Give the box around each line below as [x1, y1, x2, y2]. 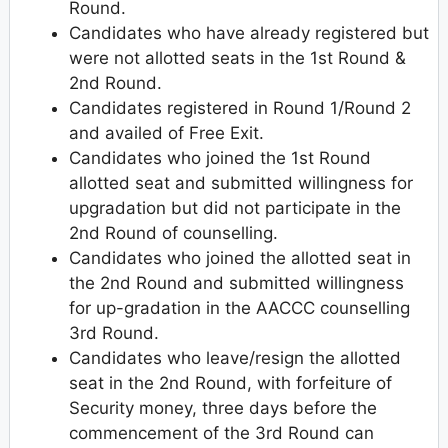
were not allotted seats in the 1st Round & [69, 47, 406, 68]
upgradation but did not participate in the [69, 197, 401, 218]
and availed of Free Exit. [69, 122, 264, 143]
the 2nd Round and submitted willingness [69, 272, 404, 293]
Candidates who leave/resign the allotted [69, 347, 401, 368]
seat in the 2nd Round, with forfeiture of [69, 372, 392, 393]
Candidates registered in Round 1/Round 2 [69, 97, 411, 118]
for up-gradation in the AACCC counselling [69, 297, 410, 318]
